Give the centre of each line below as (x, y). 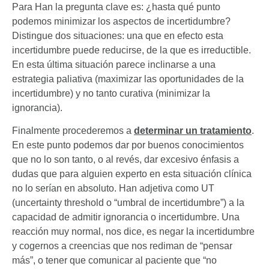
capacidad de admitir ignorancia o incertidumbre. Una (126, 217)
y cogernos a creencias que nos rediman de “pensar (122, 246)
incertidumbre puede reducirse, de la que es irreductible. (131, 50)
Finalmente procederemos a (73, 131)
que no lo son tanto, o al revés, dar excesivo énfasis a (125, 160)
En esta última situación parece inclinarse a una (114, 65)
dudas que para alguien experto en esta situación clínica (132, 174)
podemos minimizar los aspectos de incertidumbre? (121, 22)
